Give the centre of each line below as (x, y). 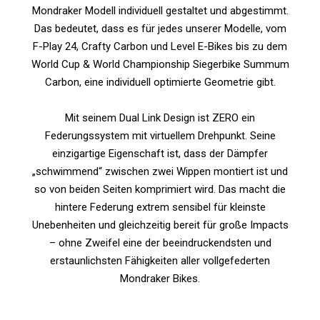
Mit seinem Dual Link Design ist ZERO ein (160, 118)
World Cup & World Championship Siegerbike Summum (160, 65)
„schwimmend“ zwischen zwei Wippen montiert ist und (160, 172)
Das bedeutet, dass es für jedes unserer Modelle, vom (160, 29)
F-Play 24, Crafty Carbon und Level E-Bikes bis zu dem (160, 47)
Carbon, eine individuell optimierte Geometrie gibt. (160, 82)
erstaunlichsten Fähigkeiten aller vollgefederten (160, 261)
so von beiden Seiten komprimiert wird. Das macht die (160, 190)
